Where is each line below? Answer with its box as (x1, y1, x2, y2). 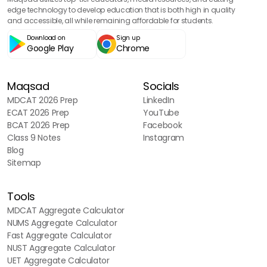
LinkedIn (143, 94, 175, 106)
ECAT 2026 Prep (7, 107, 70, 119)
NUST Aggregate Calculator (7, 242, 116, 254)
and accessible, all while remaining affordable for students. (7, 15, 214, 26)
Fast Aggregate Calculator (7, 229, 112, 241)
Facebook (143, 119, 182, 131)
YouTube (143, 107, 179, 119)
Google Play (27, 42, 74, 54)
